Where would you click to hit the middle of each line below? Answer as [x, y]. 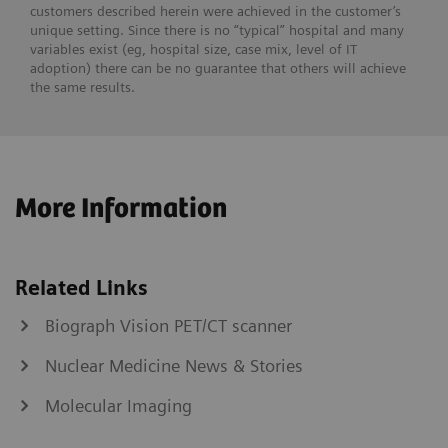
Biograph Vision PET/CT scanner [168, 326]
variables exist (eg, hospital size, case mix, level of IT [193, 49]
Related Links [81, 288]
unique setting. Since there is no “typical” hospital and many [217, 30]
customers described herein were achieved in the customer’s [215, 11]
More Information [121, 209]
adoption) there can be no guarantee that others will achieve [218, 68]
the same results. [82, 87]
